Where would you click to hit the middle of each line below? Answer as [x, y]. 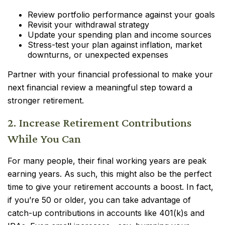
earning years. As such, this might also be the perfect [109, 174]
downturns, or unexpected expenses [98, 55]
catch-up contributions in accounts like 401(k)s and [106, 213]
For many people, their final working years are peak [107, 161]
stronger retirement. [46, 100]
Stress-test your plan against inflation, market [115, 45]
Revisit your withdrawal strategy [88, 25]
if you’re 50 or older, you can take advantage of [99, 200]
